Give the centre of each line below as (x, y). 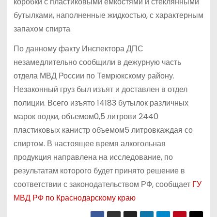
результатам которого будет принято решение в (99, 170)
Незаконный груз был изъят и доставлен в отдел (100, 89)
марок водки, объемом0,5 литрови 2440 (86, 116)
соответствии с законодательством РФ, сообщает (103, 184)
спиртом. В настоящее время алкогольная (89, 143)
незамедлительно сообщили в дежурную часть (97, 62)
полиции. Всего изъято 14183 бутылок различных (101, 103)
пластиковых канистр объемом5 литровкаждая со (103, 130)
